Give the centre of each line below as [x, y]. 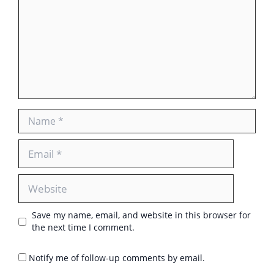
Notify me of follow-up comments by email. [117, 257]
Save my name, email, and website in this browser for [141, 215]
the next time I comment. [83, 228]
